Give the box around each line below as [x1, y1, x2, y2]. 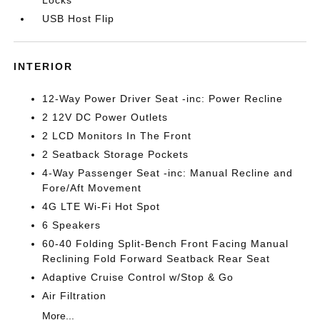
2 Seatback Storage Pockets [42, 149, 189, 160]
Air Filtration [42, 290, 107, 301]
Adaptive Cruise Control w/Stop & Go [42, 271, 234, 283]
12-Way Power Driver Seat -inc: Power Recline [42, 93, 284, 104]
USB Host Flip [42, 13, 115, 24]
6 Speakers [42, 219, 101, 231]
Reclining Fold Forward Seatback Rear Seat [42, 253, 271, 264]
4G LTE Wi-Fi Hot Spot [42, 201, 161, 212]
